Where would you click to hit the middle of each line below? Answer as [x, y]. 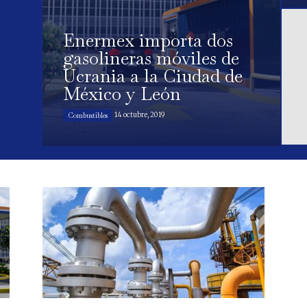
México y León [122, 94]
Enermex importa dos [148, 41]
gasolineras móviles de [151, 59]
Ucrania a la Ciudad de [153, 76]
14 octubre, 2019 [140, 115]
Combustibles [88, 116]
